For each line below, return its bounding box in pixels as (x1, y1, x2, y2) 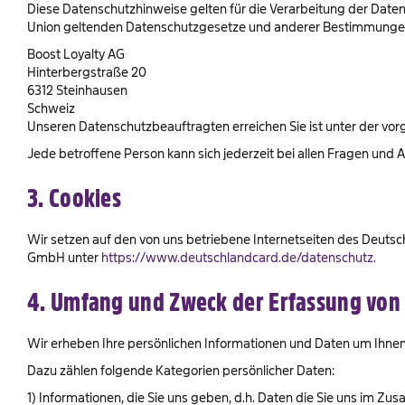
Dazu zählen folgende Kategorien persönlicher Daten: (27, 363, 334, 377)
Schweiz (27, 101, 75, 115)
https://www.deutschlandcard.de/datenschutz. (101, 250, 376, 264)
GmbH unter (27, 250, 101, 264)
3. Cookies (27, 185, 121, 212)
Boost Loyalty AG (27, 47, 125, 61)
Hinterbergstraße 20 (27, 65, 146, 79)
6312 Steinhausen (27, 83, 127, 97)
